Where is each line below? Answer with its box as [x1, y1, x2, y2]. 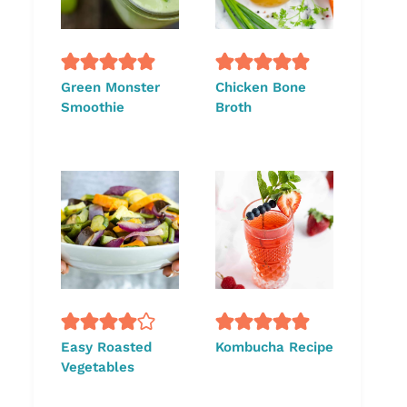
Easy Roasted [61, 338, 152, 355]
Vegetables [61, 358, 134, 375]
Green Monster [61, 78, 160, 95]
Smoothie [61, 98, 124, 115]
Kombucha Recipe [215, 338, 333, 355]
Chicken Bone [215, 78, 306, 95]
